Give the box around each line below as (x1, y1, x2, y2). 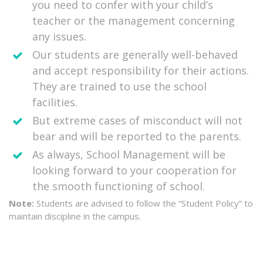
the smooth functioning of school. (32, 179, 205, 194)
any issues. (32, 29, 86, 44)
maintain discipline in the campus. (9, 210, 141, 222)
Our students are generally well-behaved (32, 48, 238, 62)
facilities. (32, 95, 77, 110)
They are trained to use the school (32, 79, 207, 94)
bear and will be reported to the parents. (32, 129, 241, 144)
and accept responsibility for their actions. (32, 63, 249, 78)
